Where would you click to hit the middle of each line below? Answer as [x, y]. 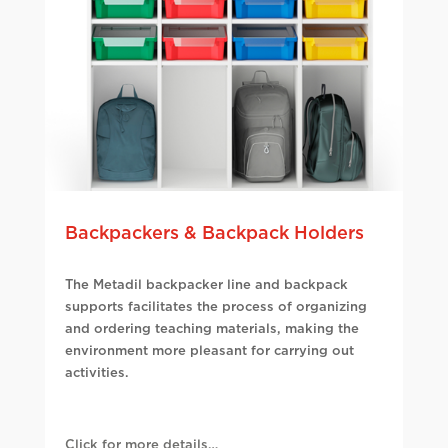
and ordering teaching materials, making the [211, 330]
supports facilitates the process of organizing [215, 308]
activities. [96, 374]
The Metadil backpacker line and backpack [206, 286]
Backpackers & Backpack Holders [214, 234]
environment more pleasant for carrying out [209, 352]
